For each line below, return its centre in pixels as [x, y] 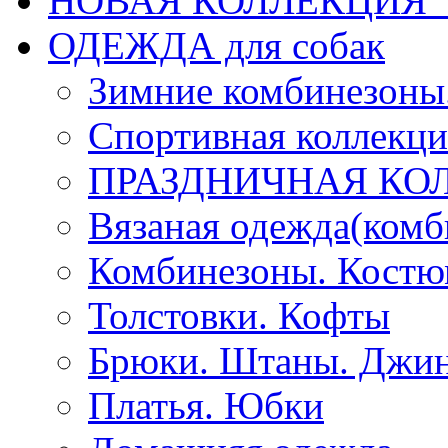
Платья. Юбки [206, 406]
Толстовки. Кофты [239, 316]
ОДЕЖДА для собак [216, 46]
